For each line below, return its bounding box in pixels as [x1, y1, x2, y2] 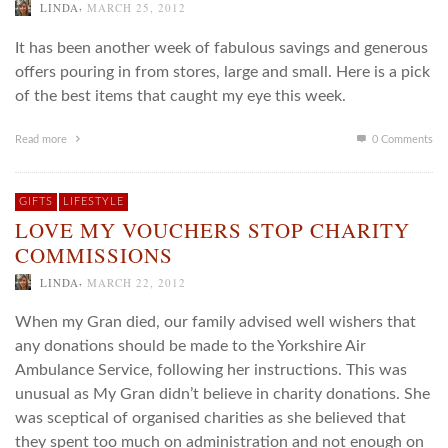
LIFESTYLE [63, 195, 124, 207]
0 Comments [369, 133, 433, 145]
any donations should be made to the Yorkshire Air [15, 338, 366, 355]
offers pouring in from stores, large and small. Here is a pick [15, 63, 430, 80]
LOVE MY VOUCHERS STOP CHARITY [15, 215, 410, 244]
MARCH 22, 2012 [87, 274, 186, 290]
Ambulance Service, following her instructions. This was [15, 362, 407, 379]
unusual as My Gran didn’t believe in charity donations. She [15, 386, 430, 403]
